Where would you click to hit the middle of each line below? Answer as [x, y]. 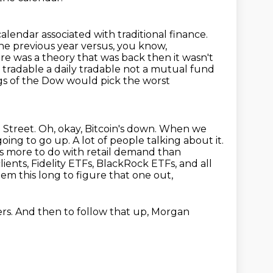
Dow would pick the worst [106, 81]
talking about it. [185, 140]
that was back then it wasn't [145, 58]
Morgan [170, 212]
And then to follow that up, [83, 212]
